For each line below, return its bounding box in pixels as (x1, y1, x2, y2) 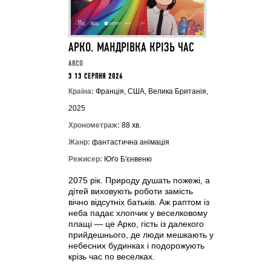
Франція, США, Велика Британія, (93, 87, 208, 96)
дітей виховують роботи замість (68, 186, 193, 196)
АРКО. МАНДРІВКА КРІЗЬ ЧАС (68, 41, 194, 55)
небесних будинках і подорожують (68, 241, 204, 250)
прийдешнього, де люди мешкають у (68, 230, 214, 240)
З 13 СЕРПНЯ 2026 (68, 73, 123, 80)
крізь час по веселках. (68, 252, 155, 261)
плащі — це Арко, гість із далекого (68, 219, 204, 229)
